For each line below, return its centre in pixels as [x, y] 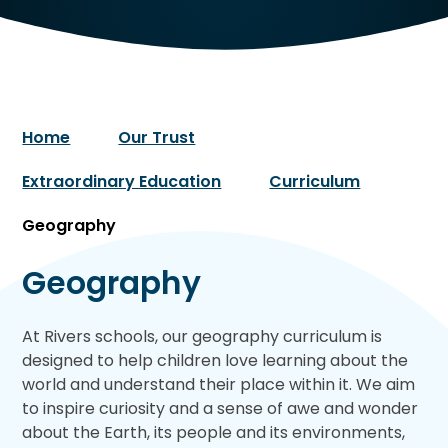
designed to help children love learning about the [215, 361]
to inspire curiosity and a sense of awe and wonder [220, 409]
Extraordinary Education [122, 181]
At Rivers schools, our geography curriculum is [202, 337]
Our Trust [157, 137]
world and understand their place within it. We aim [219, 385]
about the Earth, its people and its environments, [214, 433]
